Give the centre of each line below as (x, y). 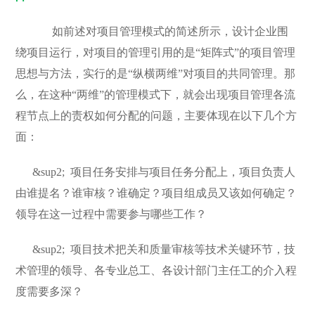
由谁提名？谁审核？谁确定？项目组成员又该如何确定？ (156, 193)
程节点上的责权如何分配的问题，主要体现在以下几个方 (156, 116)
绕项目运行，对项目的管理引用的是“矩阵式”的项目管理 (156, 52)
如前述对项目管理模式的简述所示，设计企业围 (161, 31)
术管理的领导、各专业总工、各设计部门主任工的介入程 (156, 270)
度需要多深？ (50, 291)
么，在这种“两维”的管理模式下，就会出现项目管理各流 (156, 95)
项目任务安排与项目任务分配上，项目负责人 (183, 172)
